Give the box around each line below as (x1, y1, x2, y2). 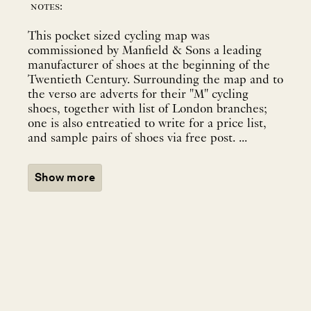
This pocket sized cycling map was (28, 30, 210, 44)
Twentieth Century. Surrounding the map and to (28, 74, 283, 87)
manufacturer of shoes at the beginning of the (28, 59, 270, 73)
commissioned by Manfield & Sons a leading (28, 44, 262, 58)
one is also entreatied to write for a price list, (28, 117, 267, 131)
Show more (35, 171, 96, 185)
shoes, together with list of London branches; (28, 103, 267, 117)
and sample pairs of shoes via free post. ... (239, 132, 247, 146)
